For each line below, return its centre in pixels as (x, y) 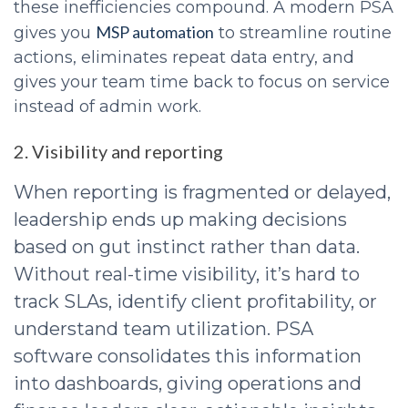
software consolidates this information (188, 357)
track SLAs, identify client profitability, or (195, 302)
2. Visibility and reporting (118, 152)
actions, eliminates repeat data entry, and (184, 58)
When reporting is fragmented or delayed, (202, 193)
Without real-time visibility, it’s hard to (187, 275)
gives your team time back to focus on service (202, 82)
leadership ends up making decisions (180, 220)
